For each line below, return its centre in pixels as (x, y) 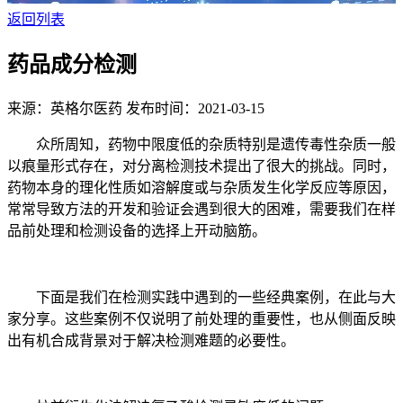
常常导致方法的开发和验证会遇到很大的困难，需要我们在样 (201, 209)
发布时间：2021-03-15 (195, 108)
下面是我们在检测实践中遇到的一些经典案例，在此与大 (201, 297)
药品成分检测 (72, 64)
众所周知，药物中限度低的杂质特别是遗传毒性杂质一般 (201, 144)
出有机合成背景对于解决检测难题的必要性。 (151, 340)
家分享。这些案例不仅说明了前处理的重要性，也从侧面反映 (201, 318)
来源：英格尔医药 (67, 108)
